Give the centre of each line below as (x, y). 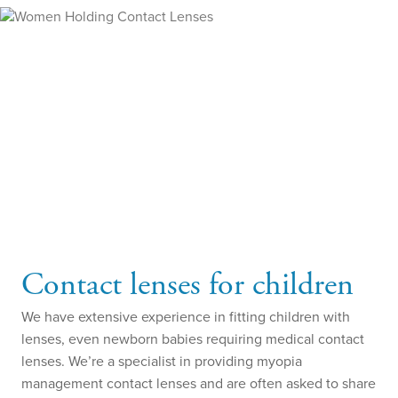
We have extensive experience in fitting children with (186, 316)
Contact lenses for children (187, 285)
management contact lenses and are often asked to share (199, 383)
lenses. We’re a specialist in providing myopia (162, 361)
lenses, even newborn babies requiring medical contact (193, 338)
